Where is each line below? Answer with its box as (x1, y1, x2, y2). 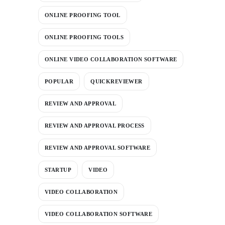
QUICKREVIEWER (90, 78, 143, 84)
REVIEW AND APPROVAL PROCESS (45, 122, 145, 129)
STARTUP (45, 166, 72, 173)
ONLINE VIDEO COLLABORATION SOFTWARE (45, 56, 177, 62)
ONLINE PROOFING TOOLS (45, 34, 124, 40)
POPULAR (45, 78, 74, 84)
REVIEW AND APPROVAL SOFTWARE (45, 144, 151, 151)
